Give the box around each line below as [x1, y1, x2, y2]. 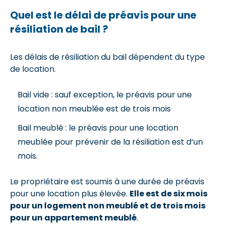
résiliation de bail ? [10, 22, 110, 36]
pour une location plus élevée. [10, 187, 130, 199]
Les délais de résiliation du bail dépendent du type [10, 51, 205, 63]
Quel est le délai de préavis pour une [10, 8, 196, 22]
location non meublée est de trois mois [18, 102, 171, 115]
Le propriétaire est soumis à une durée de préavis [10, 175, 204, 187]
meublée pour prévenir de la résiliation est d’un [18, 136, 203, 148]
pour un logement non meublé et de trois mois [10, 199, 205, 211]
